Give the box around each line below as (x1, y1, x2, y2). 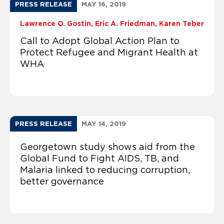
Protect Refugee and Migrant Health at (20, 47, 198, 57)
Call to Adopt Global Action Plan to (20, 35, 179, 46)
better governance (20, 176, 104, 186)
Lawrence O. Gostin (20, 19, 91, 27)
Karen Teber (159, 19, 204, 27)
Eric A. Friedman (95, 19, 155, 27)
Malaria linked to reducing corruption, (20, 164, 190, 175)
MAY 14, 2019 (81, 119, 126, 127)
